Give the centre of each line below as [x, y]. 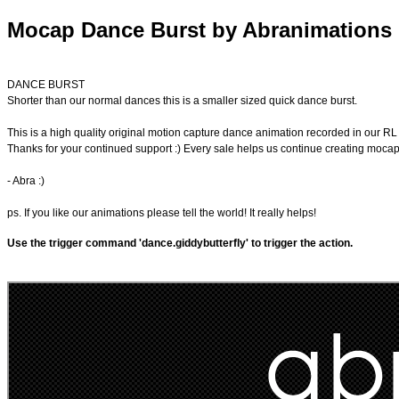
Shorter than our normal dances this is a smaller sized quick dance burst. [182, 101]
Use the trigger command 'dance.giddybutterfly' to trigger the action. [180, 244]
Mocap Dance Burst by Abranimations [199, 30]
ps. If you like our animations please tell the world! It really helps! [162, 213]
